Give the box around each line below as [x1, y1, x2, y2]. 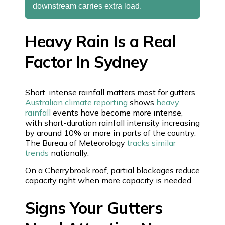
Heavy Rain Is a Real [25, 31, 175, 51]
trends [25, 147, 49, 158]
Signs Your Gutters [25, 197, 162, 218]
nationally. [49, 147, 89, 158]
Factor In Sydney [25, 51, 147, 72]
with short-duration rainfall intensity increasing [25, 117, 200, 128]
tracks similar [127, 137, 176, 148]
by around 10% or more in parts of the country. [25, 127, 196, 138]
